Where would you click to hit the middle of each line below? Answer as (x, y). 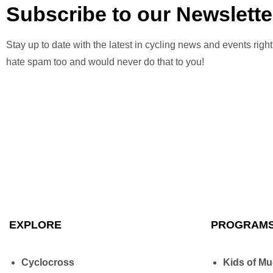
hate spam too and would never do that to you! (105, 62)
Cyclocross (48, 263)
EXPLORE (35, 225)
